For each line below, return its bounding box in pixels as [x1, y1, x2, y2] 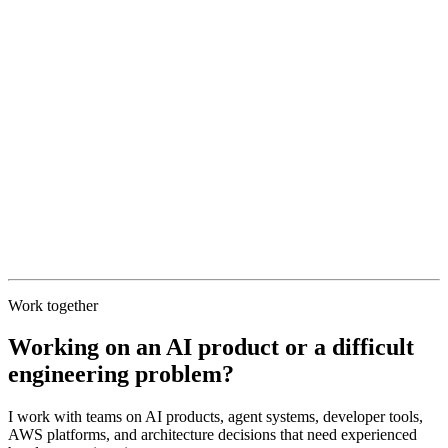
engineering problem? [8, 361, 234, 388]
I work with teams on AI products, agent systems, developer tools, [8, 408, 423, 426]
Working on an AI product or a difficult [8, 334, 414, 361]
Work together [8, 296, 98, 314]
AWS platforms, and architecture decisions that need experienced [8, 426, 417, 444]
